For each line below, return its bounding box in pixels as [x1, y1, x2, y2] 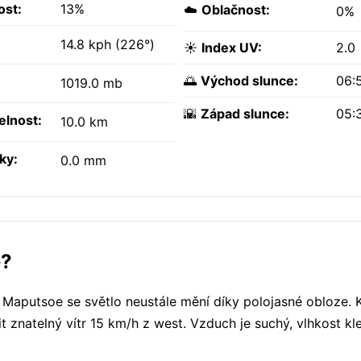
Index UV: [201, 39, 262, 56]
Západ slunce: [201, 106, 289, 122]
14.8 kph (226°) [60, 36, 155, 53]
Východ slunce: [201, 73, 298, 89]
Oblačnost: [201, 2, 270, 19]
